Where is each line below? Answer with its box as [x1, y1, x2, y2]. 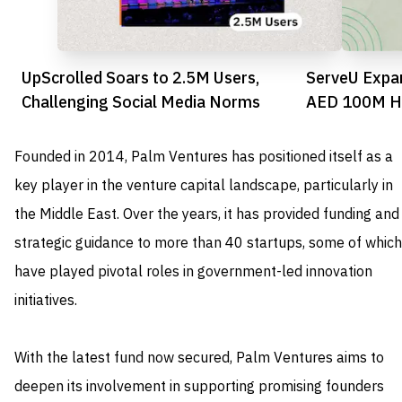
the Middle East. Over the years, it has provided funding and [14, 203, 399, 225]
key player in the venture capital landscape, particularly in [14, 174, 393, 197]
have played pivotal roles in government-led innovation [14, 260, 372, 283]
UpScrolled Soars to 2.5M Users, [22, 65, 259, 90]
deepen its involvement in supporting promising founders [14, 375, 384, 398]
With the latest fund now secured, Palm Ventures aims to [14, 346, 384, 369]
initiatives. [14, 289, 77, 311]
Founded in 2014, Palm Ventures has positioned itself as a [14, 145, 393, 168]
